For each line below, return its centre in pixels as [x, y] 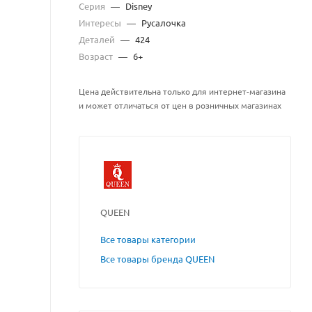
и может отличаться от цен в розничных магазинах [180, 105]
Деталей [98, 39]
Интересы [101, 23]
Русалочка [164, 23]
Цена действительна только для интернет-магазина [182, 91]
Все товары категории [148, 239]
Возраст [97, 56]
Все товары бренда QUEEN [157, 259]
